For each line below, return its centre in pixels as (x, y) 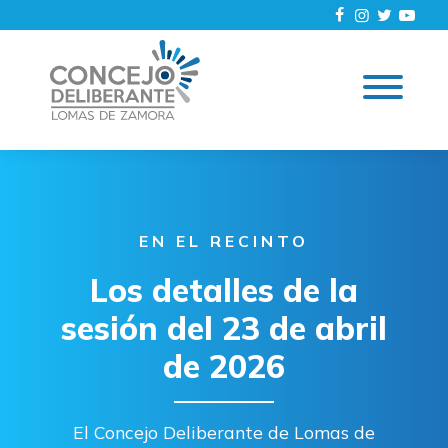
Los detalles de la (224, 290)
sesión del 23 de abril (224, 328)
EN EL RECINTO (224, 241)
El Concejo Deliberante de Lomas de (224, 432)
